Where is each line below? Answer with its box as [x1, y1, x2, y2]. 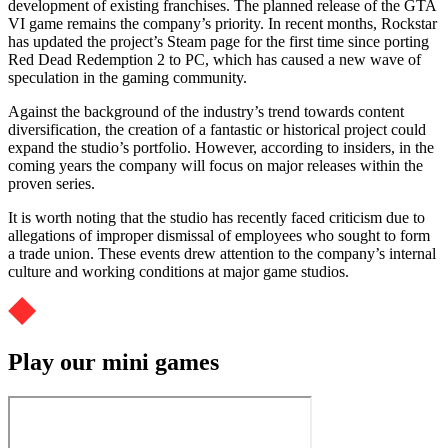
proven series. [8, 175, 95, 193]
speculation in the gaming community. [8, 69, 247, 87]
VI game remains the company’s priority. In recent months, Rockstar [8, 15, 437, 33]
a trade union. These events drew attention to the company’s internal [8, 245, 436, 263]
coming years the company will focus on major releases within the [8, 157, 423, 175]
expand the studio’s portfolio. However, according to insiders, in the [8, 139, 434, 157]
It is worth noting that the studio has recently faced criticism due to [8, 209, 425, 227]
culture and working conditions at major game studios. [8, 263, 349, 281]
